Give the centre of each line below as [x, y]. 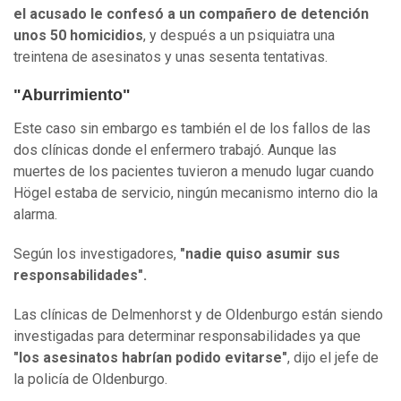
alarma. [35, 215]
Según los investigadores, [95, 254]
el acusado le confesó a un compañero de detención [191, 14]
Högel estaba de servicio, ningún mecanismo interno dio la [196, 193]
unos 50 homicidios [78, 36]
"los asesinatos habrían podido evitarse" [150, 358]
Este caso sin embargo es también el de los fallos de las [192, 129]
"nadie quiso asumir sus [258, 254]
